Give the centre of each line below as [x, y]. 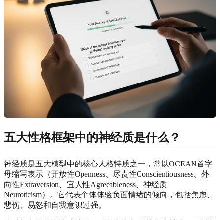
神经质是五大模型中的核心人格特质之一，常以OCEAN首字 [108, 164]
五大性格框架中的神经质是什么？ [92, 137]
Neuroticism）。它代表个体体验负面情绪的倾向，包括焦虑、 [109, 195]
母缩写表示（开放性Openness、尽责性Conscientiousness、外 [107, 174]
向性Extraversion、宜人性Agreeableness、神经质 [85, 185]
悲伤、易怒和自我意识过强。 [55, 205]
